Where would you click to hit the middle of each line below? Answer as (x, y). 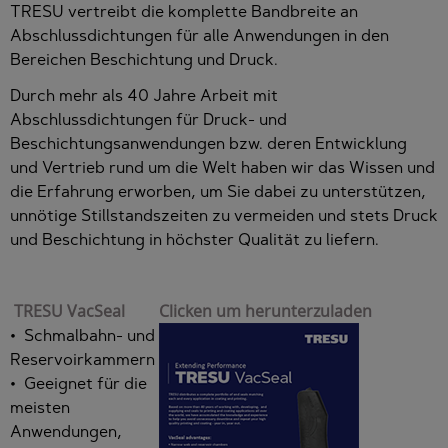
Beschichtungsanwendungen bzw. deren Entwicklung (208, 143)
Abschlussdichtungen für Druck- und (148, 119)
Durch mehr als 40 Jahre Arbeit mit (144, 95)
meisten (40, 407)
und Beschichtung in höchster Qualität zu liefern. (194, 239)
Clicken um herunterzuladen (265, 311)
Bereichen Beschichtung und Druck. (144, 59)
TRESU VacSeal (69, 311)
